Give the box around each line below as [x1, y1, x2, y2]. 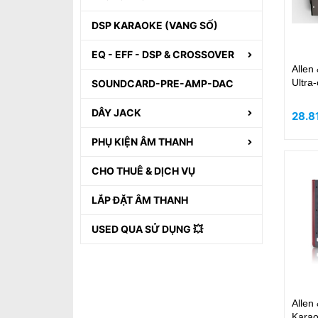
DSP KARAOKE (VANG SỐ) [92, 19, 218, 31]
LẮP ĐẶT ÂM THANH [92, 194, 188, 206]
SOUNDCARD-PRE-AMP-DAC [92, 77, 234, 89]
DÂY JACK [92, 106, 141, 119]
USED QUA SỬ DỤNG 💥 [92, 223, 203, 235]
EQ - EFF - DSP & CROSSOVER [92, 48, 234, 60]
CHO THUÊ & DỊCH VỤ [92, 165, 195, 177]
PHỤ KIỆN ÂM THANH [92, 136, 193, 148]
